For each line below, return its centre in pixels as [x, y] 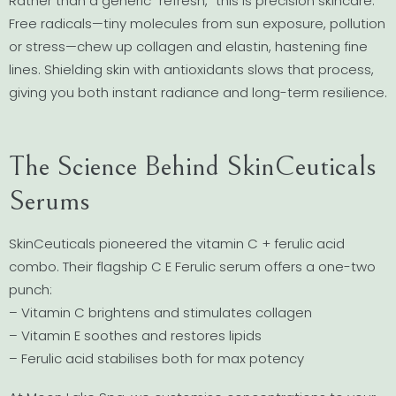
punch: [30, 290]
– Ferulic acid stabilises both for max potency [156, 359]
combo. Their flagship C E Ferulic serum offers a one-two [192, 267]
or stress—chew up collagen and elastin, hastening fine [188, 47]
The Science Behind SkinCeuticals [193, 167]
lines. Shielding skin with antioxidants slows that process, [191, 70]
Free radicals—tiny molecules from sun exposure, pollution [197, 24]
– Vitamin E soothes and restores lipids [135, 336]
